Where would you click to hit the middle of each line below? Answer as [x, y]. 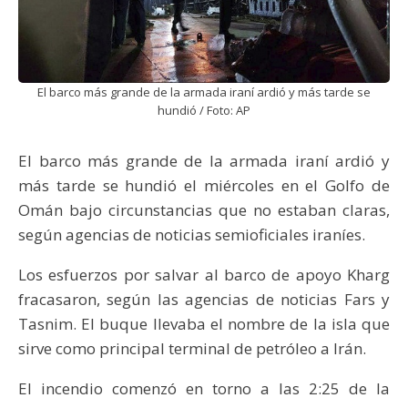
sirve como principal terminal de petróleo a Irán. [192, 349]
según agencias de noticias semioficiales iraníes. [192, 235]
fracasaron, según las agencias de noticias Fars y [204, 300]
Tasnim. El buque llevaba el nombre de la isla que [204, 324]
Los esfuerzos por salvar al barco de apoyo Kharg [204, 275]
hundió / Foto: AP [204, 111]
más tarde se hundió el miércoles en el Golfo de [204, 186]
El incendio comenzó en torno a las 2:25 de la [204, 389]
